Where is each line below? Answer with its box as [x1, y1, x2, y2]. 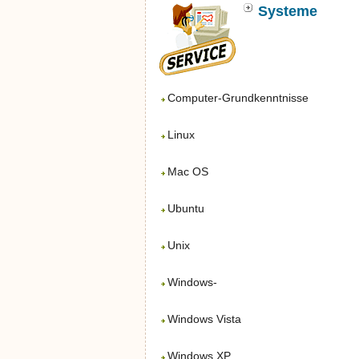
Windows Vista [167, 313, 241, 325]
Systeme [257, 3, 317, 19]
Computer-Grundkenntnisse [167, 91, 309, 104]
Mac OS [167, 165, 208, 178]
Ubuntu [167, 202, 204, 215]
